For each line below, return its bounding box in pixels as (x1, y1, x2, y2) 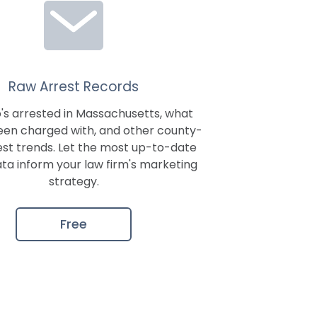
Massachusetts (75, 105, 160, 122)
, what (159, 105, 193, 122)
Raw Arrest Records (8, 76, 139, 96)
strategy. (48, 173, 99, 190)
